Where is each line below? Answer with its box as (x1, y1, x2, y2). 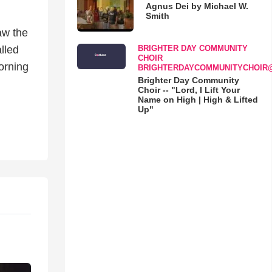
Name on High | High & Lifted (137, 94, 258, 104)
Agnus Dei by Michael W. (145, 1, 248, 11)
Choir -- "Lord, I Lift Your (137, 84, 240, 95)
